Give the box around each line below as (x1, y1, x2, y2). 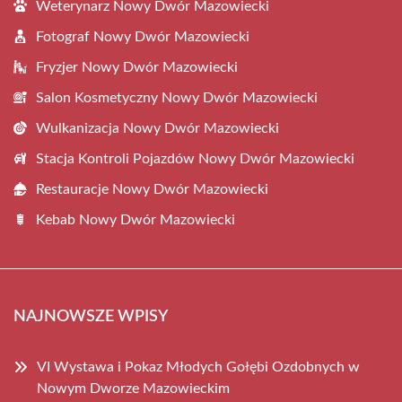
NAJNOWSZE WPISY (13, 308, 168, 325)
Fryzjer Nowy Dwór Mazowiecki (36, 59, 238, 74)
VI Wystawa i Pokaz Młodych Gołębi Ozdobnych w (37, 359, 360, 374)
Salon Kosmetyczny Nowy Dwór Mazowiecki (36, 90, 318, 105)
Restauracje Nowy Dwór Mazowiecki (36, 181, 268, 197)
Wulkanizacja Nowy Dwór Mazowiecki (36, 120, 279, 135)
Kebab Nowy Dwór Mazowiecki (36, 212, 235, 227)
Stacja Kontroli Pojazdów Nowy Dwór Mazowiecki (36, 151, 354, 166)
